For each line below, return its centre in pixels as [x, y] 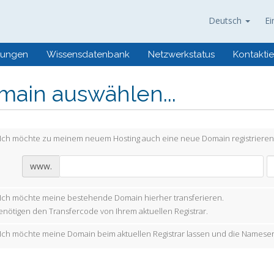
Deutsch [226, 20]
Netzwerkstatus [181, 54]
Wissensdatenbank [88, 54]
